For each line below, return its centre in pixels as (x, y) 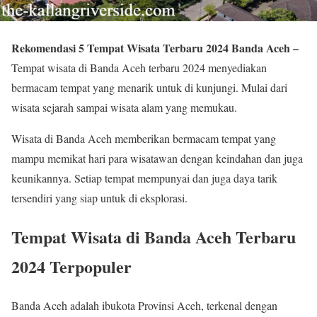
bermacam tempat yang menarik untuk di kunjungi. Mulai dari (149, 87)
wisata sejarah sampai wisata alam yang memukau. (124, 107)
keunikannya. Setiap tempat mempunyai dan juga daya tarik (144, 178)
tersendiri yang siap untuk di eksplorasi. (99, 198)
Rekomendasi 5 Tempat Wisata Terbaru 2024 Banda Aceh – (155, 48)
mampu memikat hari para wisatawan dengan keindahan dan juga (157, 158)
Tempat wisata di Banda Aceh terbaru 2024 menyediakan (139, 68)
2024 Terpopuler (71, 266)
